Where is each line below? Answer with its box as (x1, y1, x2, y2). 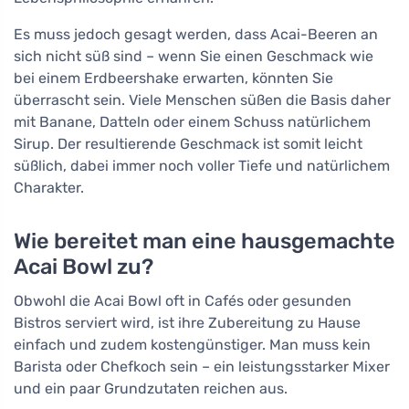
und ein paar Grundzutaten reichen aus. (14, 380, 288, 398)
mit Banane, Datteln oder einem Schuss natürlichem (14, 113, 371, 131)
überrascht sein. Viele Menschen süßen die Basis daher (14, 91, 391, 110)
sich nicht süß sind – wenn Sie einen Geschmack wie (14, 47, 373, 66)
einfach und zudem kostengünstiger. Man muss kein (14, 336, 371, 354)
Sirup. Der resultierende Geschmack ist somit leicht (14, 135, 362, 153)
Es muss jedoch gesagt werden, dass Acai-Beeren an (14, 26, 378, 44)
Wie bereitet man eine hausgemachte (14, 228, 395, 255)
